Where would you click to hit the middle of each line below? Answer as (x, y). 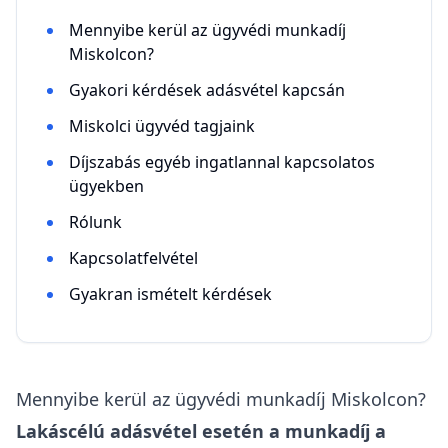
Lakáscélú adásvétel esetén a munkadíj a (201, 431)
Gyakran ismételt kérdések (170, 294)
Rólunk (95, 222)
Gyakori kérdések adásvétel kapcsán (207, 90)
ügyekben (106, 186)
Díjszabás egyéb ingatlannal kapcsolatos (222, 162)
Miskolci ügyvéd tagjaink (162, 126)
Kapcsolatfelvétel (133, 258)
